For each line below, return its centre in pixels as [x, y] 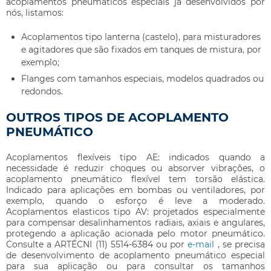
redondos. [42, 92]
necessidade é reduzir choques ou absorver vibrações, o [135, 168]
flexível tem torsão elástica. [198, 179]
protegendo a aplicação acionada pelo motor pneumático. [135, 234]
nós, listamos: [35, 13]
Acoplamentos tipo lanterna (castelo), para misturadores [141, 37]
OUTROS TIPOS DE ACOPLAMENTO [117, 118]
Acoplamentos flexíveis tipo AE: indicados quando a [135, 158]
